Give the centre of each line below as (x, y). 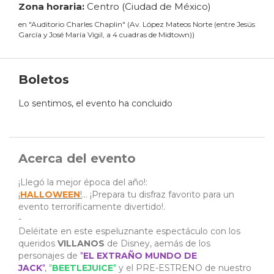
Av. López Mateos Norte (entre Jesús (192, 24)
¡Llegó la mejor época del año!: (83, 183)
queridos (38, 244)
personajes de (49, 256)
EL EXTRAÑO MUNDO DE (140, 256)
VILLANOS (81, 244)
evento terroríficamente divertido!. (92, 207)
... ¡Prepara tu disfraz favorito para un (158, 195)
